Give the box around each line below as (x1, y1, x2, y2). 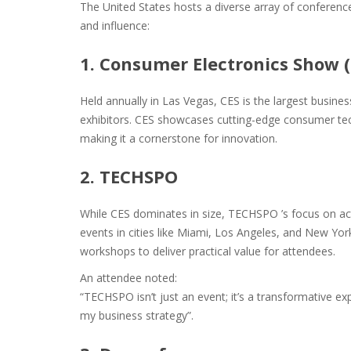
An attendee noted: (80, 270, 177, 285)
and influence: (80, 18, 150, 33)
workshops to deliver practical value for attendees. (80, 244, 335, 259)
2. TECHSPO (80, 165, 178, 188)
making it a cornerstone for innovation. (80, 131, 277, 146)
